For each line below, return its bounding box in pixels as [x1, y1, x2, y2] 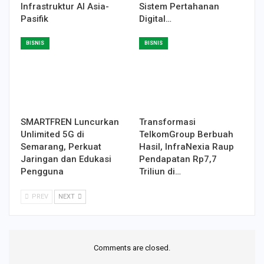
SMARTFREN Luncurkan [21, 117, 119, 128]
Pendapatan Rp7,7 [139, 154, 217, 165]
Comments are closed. [94, 243, 170, 253]
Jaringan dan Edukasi [21, 154, 111, 165]
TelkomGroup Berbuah [139, 129, 233, 140]
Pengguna [21, 166, 64, 177]
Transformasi [139, 117, 196, 128]
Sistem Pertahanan [139, 1, 219, 12]
